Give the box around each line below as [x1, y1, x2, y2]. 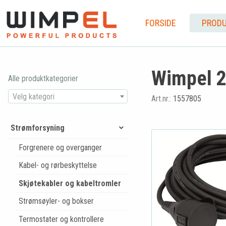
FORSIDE [145, 17, 176, 28]
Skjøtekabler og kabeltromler [18, 178, 121, 188]
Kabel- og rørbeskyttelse [18, 160, 97, 171]
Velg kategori [13, 91, 54, 101]
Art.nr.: [151, 94, 173, 103]
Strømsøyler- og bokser [18, 196, 94, 206]
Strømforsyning [10, 123, 65, 133]
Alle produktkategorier [8, 74, 78, 83]
